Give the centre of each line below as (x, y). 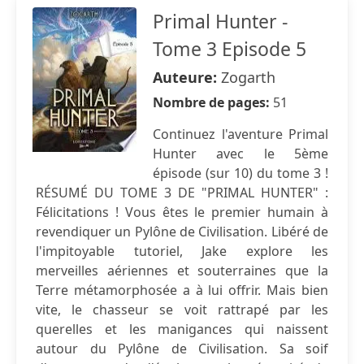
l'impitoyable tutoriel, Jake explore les (182, 251)
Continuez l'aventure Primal (240, 134)
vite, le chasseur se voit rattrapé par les (182, 310)
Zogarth (248, 77)
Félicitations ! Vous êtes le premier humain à (182, 212)
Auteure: (187, 77)
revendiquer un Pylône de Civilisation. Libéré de (182, 232)
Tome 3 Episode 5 (230, 49)
